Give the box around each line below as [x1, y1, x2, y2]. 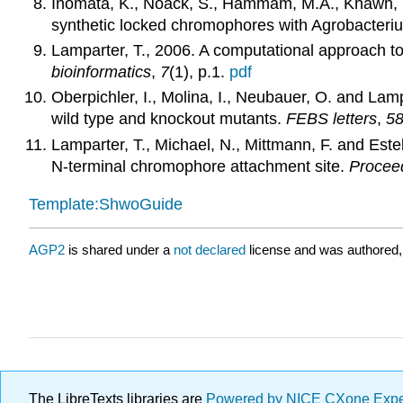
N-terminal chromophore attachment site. [50, 157, 349, 175]
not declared [174, 241, 249, 257]
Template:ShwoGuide [29, 195, 183, 214]
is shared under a [65, 241, 174, 257]
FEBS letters [285, 110, 377, 129]
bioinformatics [50, 62, 151, 81]
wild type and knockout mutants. [50, 110, 286, 129]
